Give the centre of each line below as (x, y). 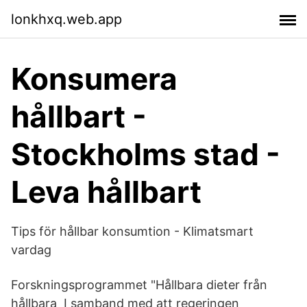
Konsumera (94, 79)
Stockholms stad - (146, 154)
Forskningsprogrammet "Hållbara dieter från (139, 285)
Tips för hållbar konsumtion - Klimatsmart (132, 231)
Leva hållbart (106, 192)
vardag (31, 250)
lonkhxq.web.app (66, 19)
